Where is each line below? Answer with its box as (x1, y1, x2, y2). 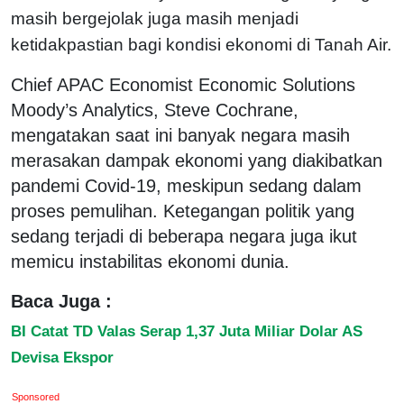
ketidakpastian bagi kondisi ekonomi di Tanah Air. (11, 34, 391, 54)
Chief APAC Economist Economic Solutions (11, 74, 355, 95)
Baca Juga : (11, 290, 112, 311)
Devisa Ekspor (11, 347, 114, 366)
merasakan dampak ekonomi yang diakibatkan (11, 150, 382, 170)
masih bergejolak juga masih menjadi (11, 8, 298, 28)
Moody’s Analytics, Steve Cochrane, (11, 99, 298, 120)
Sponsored (12, 390, 60, 402)
